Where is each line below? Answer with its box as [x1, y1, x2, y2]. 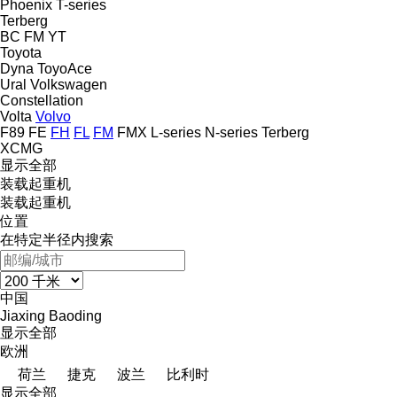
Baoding [49, 307, 102, 323]
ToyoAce [37, 60, 92, 76]
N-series [205, 124, 258, 140]
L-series [151, 124, 201, 140]
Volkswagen [30, 76, 107, 92]
